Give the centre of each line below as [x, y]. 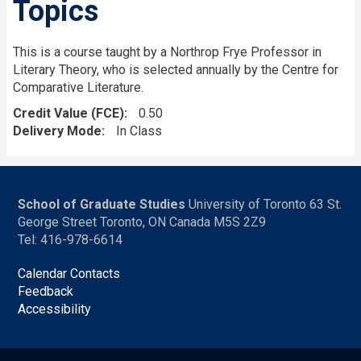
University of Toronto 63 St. [264, 204]
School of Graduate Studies [102, 204]
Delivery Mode [57, 131]
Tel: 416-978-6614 [71, 239]
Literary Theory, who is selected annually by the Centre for [176, 69]
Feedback [46, 291]
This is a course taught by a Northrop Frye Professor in [167, 52]
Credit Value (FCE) [68, 113]
